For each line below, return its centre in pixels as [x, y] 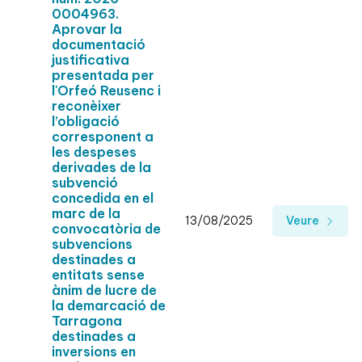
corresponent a [103, 137]
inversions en [94, 352]
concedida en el [103, 198]
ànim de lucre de [104, 290]
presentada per [103, 76]
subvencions [92, 244]
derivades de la [101, 168]
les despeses [94, 152]
